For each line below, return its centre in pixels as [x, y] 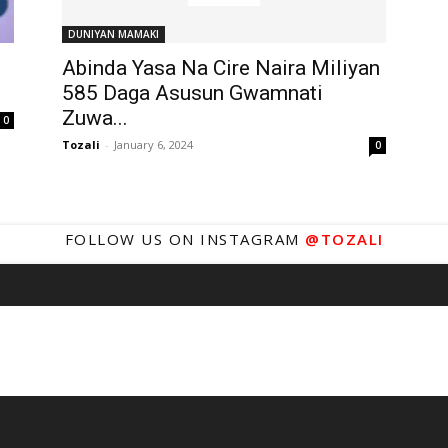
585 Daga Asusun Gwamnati [192, 93]
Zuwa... [95, 118]
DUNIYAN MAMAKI [113, 34]
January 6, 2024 [153, 144]
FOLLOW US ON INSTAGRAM [184, 239]
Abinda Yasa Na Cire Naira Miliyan [221, 68]
